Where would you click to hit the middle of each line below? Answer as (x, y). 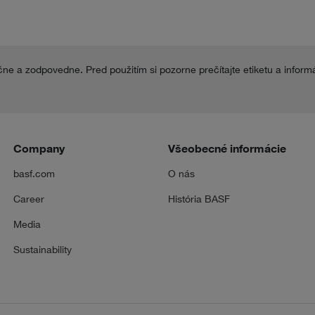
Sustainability (42, 250)
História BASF (199, 199)
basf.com (34, 174)
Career (28, 199)
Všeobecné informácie (227, 149)
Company (39, 149)
